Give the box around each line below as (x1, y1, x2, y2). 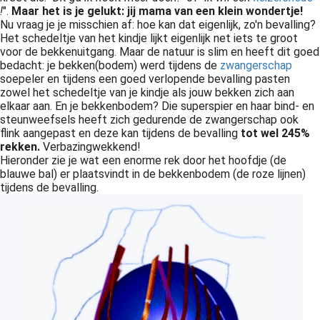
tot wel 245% (241, 126, 310, 140)
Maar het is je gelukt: (11, 4, 124, 18)
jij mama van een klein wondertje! (124, 4, 306, 18)
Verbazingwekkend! (40, 140, 141, 154)
